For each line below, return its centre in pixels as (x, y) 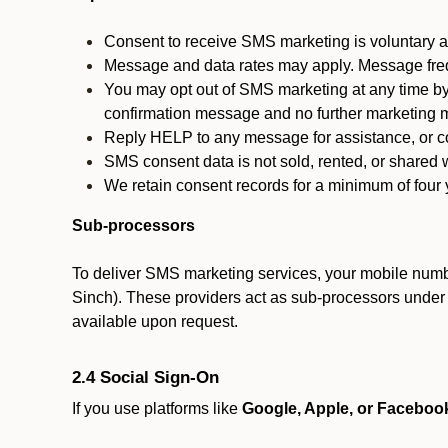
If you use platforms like (157, 408)
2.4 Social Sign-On (145, 377)
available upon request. (155, 321)
